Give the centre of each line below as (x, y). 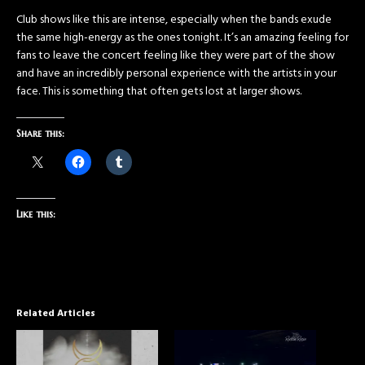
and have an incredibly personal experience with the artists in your (176, 74)
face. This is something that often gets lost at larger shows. (159, 92)
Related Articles (56, 314)
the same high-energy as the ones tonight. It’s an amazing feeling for (182, 38)
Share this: (40, 134)
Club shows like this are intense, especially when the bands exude (174, 20)
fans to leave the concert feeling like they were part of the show (176, 56)
